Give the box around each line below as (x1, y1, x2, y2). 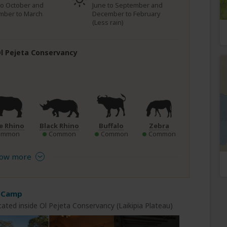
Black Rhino (39, 121, 79, 130)
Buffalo (99, 121, 124, 130)
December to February (92, 9, 161, 19)
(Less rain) (92, 18, 124, 27)
